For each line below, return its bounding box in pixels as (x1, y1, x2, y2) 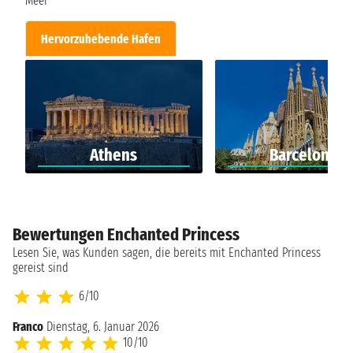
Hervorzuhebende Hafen (41, 31, 162, 46)
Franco (13, 319, 43, 335)
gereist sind (13, 260, 69, 276)
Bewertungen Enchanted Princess (13, 224, 240, 246)
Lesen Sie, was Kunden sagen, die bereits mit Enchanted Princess (13, 245, 321, 261)
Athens (90, 144, 138, 166)
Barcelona (269, 144, 338, 166)
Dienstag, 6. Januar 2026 (46, 319, 159, 335)
